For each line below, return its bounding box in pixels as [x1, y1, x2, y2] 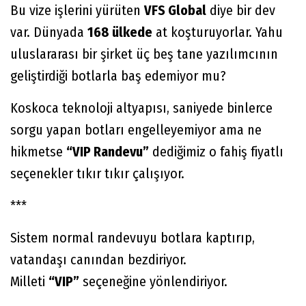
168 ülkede [87, 23, 152, 40]
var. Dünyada [10, 23, 87, 40]
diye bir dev [206, 1, 275, 18]
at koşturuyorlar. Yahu [152, 23, 283, 40]
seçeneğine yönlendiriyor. [79, 273, 227, 290]
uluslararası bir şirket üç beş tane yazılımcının [10, 45, 278, 62]
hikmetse [10, 143, 66, 160]
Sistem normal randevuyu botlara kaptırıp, [10, 229, 255, 246]
